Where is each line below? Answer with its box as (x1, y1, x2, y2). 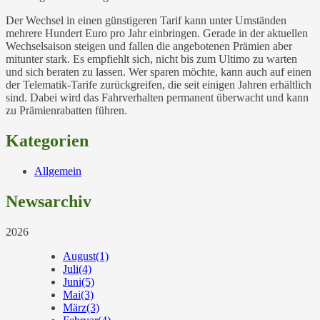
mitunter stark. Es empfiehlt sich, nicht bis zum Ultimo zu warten (6, 53, 297, 66)
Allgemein (34, 165, 81, 178)
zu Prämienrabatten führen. (6, 104, 127, 117)
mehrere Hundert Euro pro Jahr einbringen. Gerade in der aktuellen (6, 27, 308, 40)
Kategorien (6, 131, 89, 151)
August (63, 249, 96, 262)
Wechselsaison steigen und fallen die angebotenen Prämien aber (6, 40, 292, 53)
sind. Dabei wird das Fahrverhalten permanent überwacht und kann (6, 91, 309, 104)
